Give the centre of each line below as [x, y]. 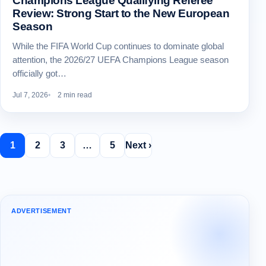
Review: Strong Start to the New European [121, 14]
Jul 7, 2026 [30, 95]
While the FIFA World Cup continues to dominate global [118, 46]
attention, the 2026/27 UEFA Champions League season [121, 60]
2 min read [75, 95]
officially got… [39, 74]
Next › [138, 145]
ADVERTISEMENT [42, 211]
